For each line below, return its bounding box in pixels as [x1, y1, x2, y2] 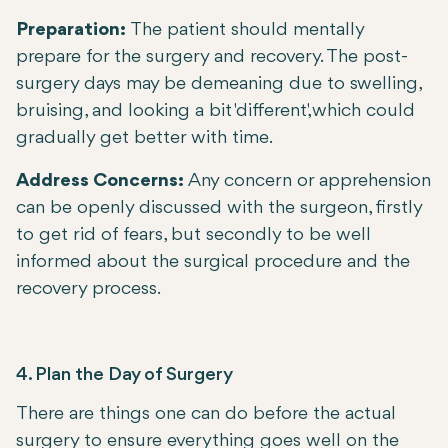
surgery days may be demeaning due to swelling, [16, 74, 421, 95]
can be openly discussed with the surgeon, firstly [16, 198, 422, 219]
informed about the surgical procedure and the [16, 252, 410, 273]
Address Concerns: [16, 171, 184, 192]
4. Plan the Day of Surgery [16, 365, 233, 386]
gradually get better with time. [16, 128, 273, 149]
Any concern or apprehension [184, 171, 431, 192]
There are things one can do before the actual [16, 404, 396, 425]
